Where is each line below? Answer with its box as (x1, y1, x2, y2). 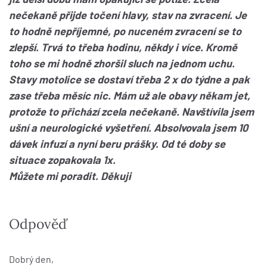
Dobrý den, (9, 253, 54, 265)
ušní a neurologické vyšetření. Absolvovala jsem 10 (9, 121, 248, 134)
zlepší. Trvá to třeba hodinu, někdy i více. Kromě (9, 41, 237, 54)
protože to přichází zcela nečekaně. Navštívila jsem (9, 105, 254, 118)
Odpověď (9, 215, 67, 232)
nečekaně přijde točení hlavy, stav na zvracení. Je (9, 8, 247, 21)
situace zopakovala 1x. (9, 153, 116, 166)
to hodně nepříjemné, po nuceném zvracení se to (9, 24, 241, 38)
